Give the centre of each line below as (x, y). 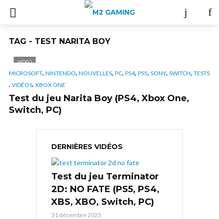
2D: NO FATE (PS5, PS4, (105, 189)
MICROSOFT (26, 73)
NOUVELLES (95, 73)
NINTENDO (61, 73)
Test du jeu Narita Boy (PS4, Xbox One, (99, 98)
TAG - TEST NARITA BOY (60, 41)
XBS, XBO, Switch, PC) (103, 202)
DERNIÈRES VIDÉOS (87, 146)
